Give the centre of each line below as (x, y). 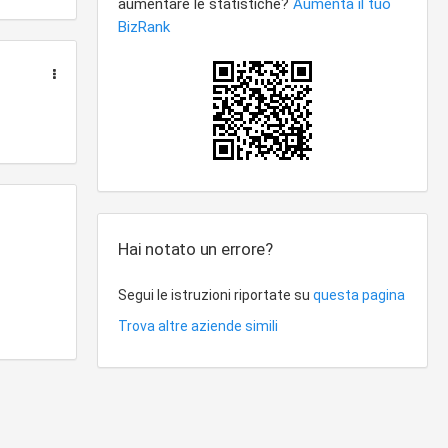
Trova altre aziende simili (198, 326)
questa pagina (359, 295)
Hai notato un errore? (195, 249)
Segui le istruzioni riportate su (216, 295)
